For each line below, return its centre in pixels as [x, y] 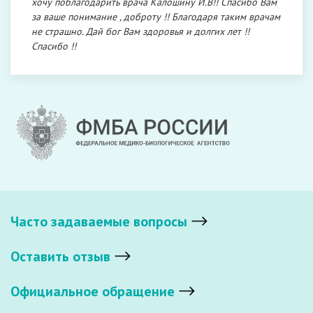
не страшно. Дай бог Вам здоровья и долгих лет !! [140, 31]
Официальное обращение [93, 291]
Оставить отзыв [60, 256]
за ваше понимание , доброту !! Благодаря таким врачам [156, 17]
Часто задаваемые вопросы [99, 221]
